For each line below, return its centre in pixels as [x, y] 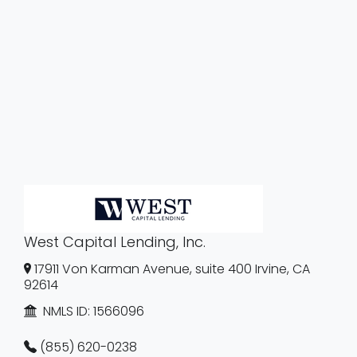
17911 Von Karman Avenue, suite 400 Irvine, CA [172, 269]
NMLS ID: [65, 311]
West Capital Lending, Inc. [115, 242]
